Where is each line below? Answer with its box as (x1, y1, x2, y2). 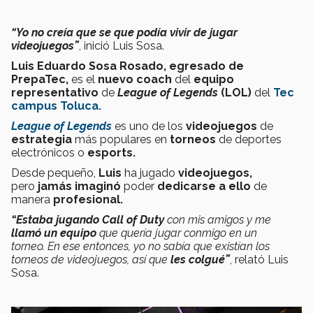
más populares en (72, 132, 170, 146)
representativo (11, 85, 99, 99)
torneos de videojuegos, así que (11, 252, 170, 266)
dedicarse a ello (157, 179, 254, 193)
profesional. (53, 192, 123, 206)
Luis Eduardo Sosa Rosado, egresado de (11, 59, 244, 73)
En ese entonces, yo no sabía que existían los (48, 239, 270, 253)
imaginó (75, 179, 121, 193)
